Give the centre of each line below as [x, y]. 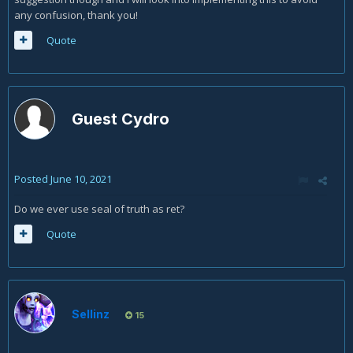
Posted [32, 179]
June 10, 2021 [81, 179]
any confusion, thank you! [76, 15]
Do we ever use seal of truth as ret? [99, 209]
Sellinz [91, 314]
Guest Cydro [123, 119]
